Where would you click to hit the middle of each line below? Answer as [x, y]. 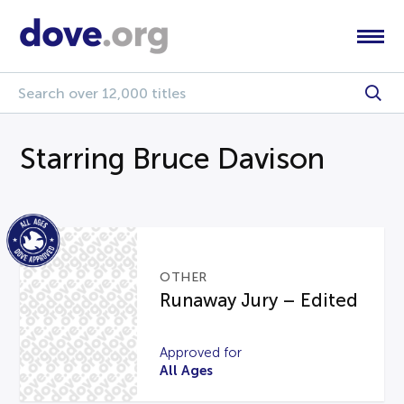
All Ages [187, 370]
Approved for [201, 352]
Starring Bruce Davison [173, 159]
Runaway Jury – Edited [259, 300]
